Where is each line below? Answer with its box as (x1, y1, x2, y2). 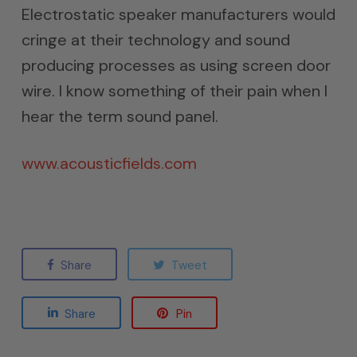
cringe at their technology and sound (21, 29, 290, 50)
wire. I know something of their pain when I (21, 80, 328, 101)
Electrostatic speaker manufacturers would (21, 4, 335, 25)
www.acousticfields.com (21, 153, 197, 174)
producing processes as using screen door (21, 55, 331, 76)
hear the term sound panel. (21, 106, 218, 127)
